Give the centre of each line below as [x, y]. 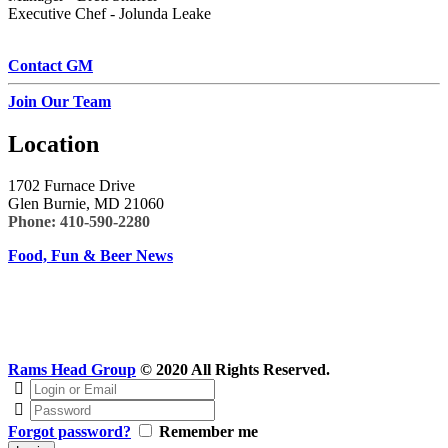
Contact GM [50, 65]
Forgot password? [69, 432]
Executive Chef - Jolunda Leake [109, 13]
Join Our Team [59, 101]
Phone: [32, 222]
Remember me [208, 432]
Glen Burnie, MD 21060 [86, 204]
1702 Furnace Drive [71, 186]
